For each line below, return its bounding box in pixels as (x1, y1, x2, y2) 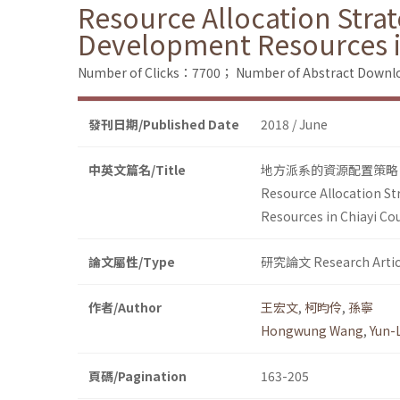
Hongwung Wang (261, 321, 363, 340)
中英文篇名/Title (88, 161, 186, 179)
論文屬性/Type (88, 253, 175, 271)
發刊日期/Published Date (88, 115, 239, 134)
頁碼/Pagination (88, 367, 187, 386)
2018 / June (261, 115, 328, 134)
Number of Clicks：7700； (78, 63, 233, 82)
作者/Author (88, 298, 162, 317)
